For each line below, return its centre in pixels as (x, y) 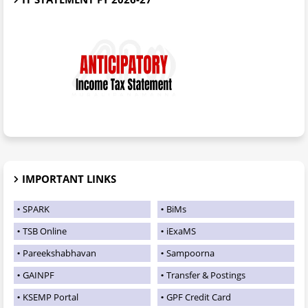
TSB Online (45, 231)
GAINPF (38, 275)
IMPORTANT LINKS (69, 179)
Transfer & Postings (206, 275)
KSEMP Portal (51, 297)
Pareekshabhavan (59, 253)
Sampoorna (190, 253)
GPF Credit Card (199, 297)
